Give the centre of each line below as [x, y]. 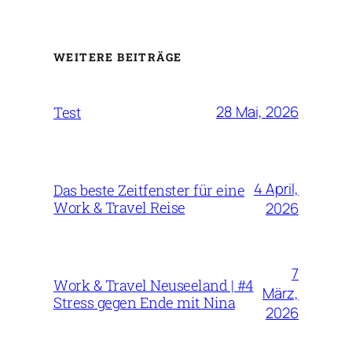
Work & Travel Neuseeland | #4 [154, 285]
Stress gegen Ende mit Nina [144, 302]
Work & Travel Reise [119, 207]
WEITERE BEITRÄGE [118, 57]
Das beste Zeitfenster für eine [149, 190]
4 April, [276, 188]
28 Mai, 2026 [257, 112]
